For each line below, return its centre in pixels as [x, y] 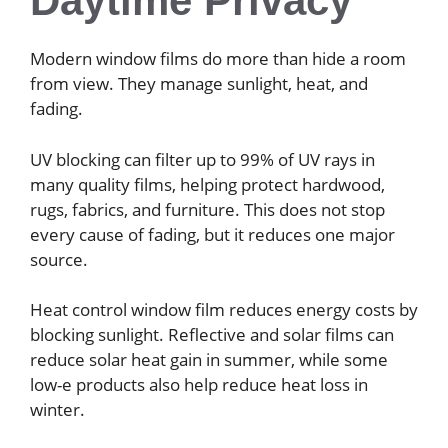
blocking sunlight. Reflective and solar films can [212, 335]
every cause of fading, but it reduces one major [212, 234]
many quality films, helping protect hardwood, [207, 184]
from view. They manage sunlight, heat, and [199, 84]
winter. [57, 410]
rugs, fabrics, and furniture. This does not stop [207, 209]
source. [59, 259]
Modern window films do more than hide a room [218, 59]
